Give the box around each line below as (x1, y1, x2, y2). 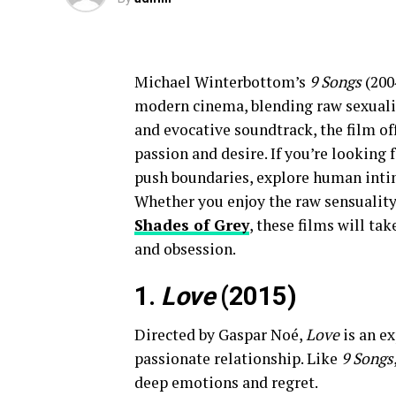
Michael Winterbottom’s (134, 72, 309, 92)
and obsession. (134, 239, 236, 259)
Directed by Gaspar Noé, (134, 324, 306, 345)
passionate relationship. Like (134, 348, 341, 369)
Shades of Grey (134, 215, 249, 235)
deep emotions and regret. (134, 372, 318, 392)
